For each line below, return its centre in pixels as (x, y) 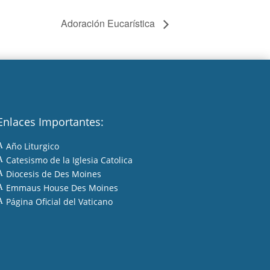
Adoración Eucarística (109, 23)
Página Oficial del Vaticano (59, 201)
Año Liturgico (32, 146)
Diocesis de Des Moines (53, 174)
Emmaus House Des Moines (62, 187)
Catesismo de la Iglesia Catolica (69, 160)
